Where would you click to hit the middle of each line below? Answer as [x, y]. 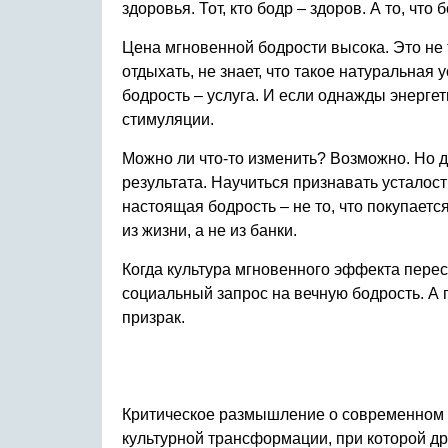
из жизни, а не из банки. [209, 230]
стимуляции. [168, 119]
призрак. [153, 317]
